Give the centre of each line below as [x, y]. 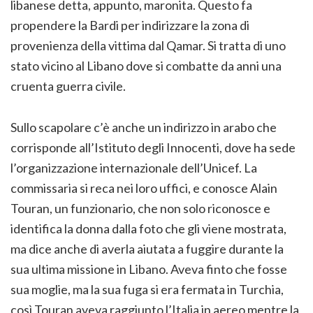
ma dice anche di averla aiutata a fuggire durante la [147, 249]
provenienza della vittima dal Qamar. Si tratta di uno [148, 46]
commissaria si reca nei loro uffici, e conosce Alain [144, 188]
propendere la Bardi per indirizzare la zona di [130, 26]
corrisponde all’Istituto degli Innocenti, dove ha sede [153, 148]
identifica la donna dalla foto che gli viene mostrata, [148, 229]
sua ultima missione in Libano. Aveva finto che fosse [149, 269]
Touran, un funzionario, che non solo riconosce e [140, 209]
